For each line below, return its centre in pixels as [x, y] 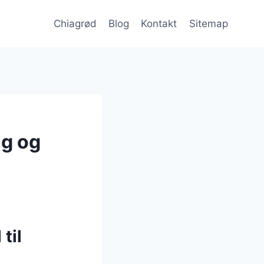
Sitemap [208, 23]
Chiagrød [75, 23]
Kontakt [159, 23]
